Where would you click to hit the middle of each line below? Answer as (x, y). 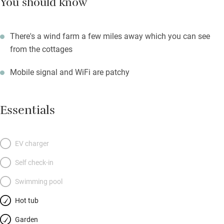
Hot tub (27, 200)
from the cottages (41, 49)
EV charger (32, 143)
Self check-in (34, 162)
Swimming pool (39, 181)
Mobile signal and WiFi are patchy (70, 72)
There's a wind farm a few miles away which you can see (110, 36)
